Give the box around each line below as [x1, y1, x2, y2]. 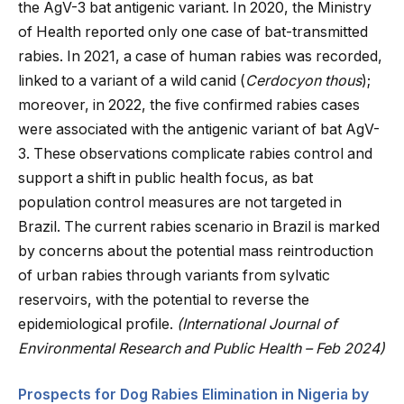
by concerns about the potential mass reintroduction [18, 242, 373, 260]
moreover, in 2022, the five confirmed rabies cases [18, 96, 360, 114]
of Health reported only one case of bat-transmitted [18, 23, 368, 41]
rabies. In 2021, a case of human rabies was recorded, [18, 47, 382, 65]
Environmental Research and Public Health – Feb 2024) [18, 339, 385, 357]
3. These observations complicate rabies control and [18, 144, 372, 162]
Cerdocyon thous [245, 71, 362, 89]
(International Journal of [177, 315, 337, 333]
